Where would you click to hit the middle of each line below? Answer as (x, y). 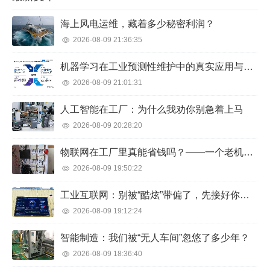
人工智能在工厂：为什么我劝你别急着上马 (152, 110)
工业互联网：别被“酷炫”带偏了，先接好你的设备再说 (245, 195)
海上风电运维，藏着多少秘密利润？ (137, 24)
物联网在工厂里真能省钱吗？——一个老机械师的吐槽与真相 (248, 152)
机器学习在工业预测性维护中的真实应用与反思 (248, 67)
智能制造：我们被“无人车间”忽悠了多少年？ (155, 238)
